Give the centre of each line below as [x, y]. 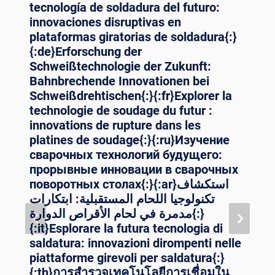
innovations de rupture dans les [115, 125]
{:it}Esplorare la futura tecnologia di [126, 228]
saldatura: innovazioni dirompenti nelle [135, 243]
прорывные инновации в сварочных [134, 169]
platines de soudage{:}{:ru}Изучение [130, 140]
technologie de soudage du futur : [121, 110]
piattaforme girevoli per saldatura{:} [127, 258]
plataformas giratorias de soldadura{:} [133, 37]
